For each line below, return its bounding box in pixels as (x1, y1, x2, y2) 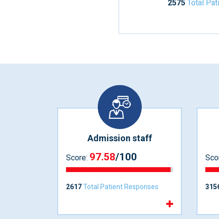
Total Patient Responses (82, 183, 158, 191)
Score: (66, 153, 89, 163)
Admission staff (87, 132, 152, 143)
